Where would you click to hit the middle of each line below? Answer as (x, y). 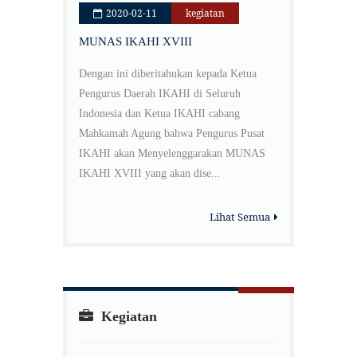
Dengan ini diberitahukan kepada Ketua (168, 74)
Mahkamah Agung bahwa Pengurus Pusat (172, 134)
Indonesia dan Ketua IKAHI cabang (159, 114)
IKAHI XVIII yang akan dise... (150, 174)
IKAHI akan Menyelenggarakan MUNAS (172, 154)
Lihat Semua (241, 217)
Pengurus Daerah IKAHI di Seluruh (160, 94)
